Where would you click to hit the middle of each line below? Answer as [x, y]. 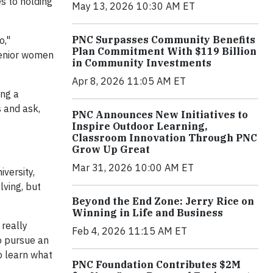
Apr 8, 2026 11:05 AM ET [129, 81]
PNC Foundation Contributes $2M [156, 264]
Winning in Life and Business [147, 212]
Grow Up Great [111, 149]
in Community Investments [142, 62]
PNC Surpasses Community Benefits [164, 39]
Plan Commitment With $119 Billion [164, 51]
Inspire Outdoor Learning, [140, 126]
